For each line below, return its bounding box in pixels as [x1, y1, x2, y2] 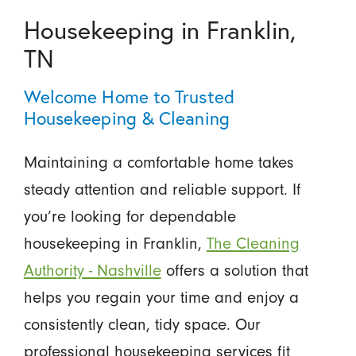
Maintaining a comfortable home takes [23, 152, 294, 172]
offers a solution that [161, 260, 308, 280]
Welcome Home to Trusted [23, 83, 234, 108]
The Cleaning [206, 233, 300, 253]
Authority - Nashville [23, 260, 161, 280]
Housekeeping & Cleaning [23, 105, 230, 130]
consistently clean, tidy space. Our [23, 314, 261, 334]
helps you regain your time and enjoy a [23, 287, 299, 307]
